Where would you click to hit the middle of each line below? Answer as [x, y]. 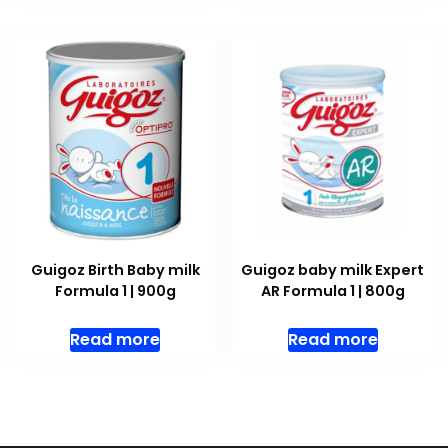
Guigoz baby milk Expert [333, 270]
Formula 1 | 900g [115, 291]
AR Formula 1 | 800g [332, 291]
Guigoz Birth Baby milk [115, 270]
